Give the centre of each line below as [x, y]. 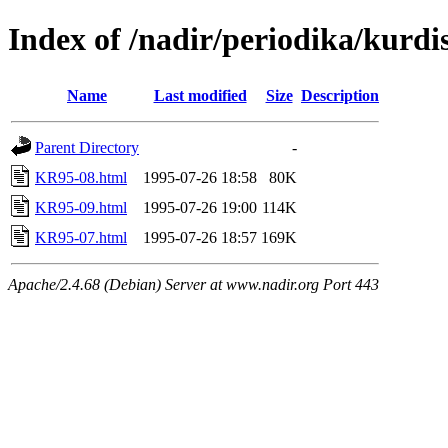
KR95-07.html [81, 237]
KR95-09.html [81, 207]
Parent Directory [87, 147]
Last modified [200, 95]
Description [340, 95]
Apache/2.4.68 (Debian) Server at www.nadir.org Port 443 [193, 284]
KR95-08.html [81, 177]
